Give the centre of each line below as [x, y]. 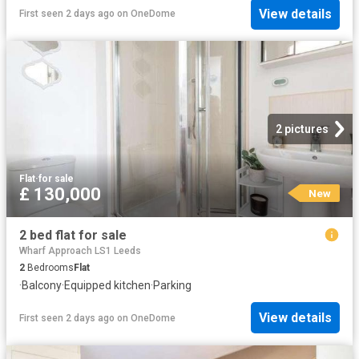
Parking [172, 285]
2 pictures [302, 129]
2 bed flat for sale [73, 236]
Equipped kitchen [107, 285]
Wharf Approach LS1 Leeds [80, 250]
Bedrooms [49, 267]
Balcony [42, 285]
